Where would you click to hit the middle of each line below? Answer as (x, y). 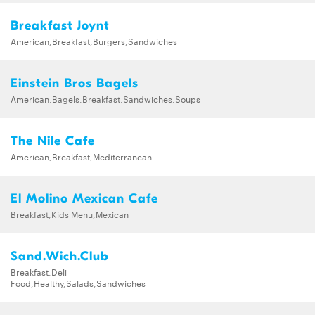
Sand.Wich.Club (60, 256)
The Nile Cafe (53, 141)
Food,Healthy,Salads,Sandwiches (78, 282)
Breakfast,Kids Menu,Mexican (70, 213)
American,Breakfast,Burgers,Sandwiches (94, 40)
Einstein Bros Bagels (75, 83)
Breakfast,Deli (39, 271)
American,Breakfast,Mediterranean (81, 156)
